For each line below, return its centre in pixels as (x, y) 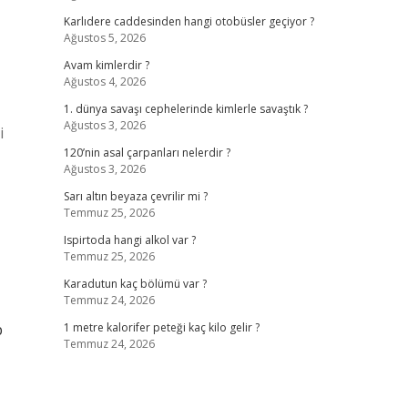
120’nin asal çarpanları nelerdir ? (147, 153)
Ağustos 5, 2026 (104, 38)
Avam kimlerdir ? (106, 65)
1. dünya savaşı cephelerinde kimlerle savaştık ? (185, 109)
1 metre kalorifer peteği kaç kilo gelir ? (161, 327)
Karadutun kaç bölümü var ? (135, 284)
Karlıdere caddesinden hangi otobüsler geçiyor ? (189, 21)
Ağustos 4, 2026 (104, 82)
